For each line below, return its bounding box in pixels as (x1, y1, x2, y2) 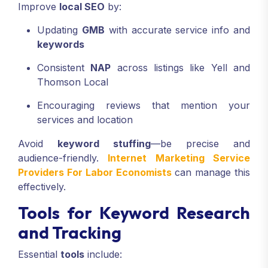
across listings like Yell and (111, 62, 251, 74)
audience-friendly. (18, 152, 108, 165)
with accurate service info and (104, 24, 251, 36)
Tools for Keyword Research (18, 202, 250, 224)
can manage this (171, 166, 250, 179)
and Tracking (18, 222, 121, 243)
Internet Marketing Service (108, 152, 251, 165)
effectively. (18, 181, 66, 193)
